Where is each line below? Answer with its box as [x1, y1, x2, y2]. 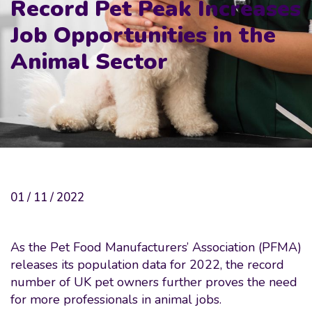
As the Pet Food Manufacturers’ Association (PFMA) [10, 239, 302, 256]
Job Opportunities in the [10, 19, 276, 50]
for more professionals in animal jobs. [10, 291, 221, 308]
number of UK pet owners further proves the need [10, 274, 297, 290]
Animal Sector [10, 46, 168, 77]
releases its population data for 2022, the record [10, 256, 284, 273]
